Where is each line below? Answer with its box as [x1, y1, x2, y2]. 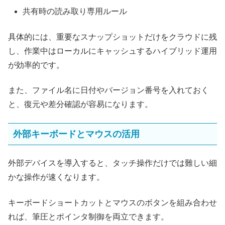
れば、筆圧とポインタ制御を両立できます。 [8, 212, 169, 221]
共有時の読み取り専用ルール [23, 7, 128, 16]
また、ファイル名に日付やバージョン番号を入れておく [8, 86, 209, 95]
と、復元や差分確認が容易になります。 [8, 100, 153, 109]
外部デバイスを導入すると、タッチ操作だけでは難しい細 [8, 159, 217, 168]
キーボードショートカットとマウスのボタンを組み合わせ [8, 198, 217, 207]
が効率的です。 [8, 60, 64, 69]
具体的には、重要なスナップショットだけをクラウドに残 [8, 32, 217, 41]
